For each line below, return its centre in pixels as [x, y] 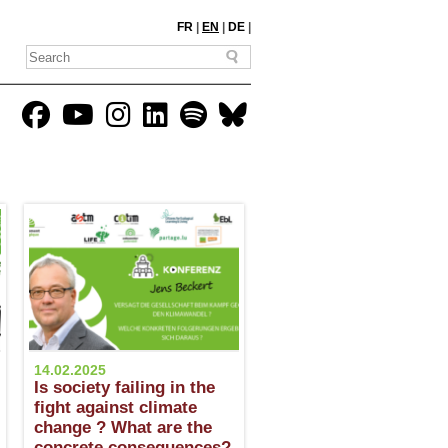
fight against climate [115, 407]
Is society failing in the [124, 387]
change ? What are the [123, 427]
